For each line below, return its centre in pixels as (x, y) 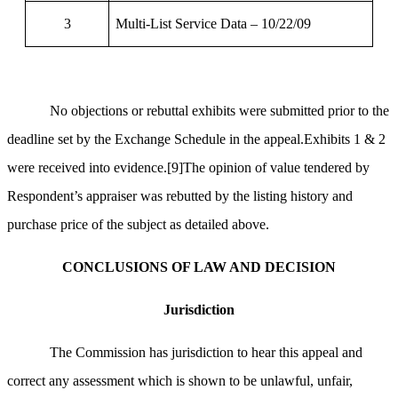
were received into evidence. (87, 168)
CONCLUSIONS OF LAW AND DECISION (199, 267)
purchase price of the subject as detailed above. (138, 225)
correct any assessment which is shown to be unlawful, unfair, (180, 381)
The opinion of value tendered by (276, 168)
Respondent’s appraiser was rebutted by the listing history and (180, 196)
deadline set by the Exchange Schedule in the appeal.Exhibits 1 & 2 (196, 139)
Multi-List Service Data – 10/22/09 (214, 24)
